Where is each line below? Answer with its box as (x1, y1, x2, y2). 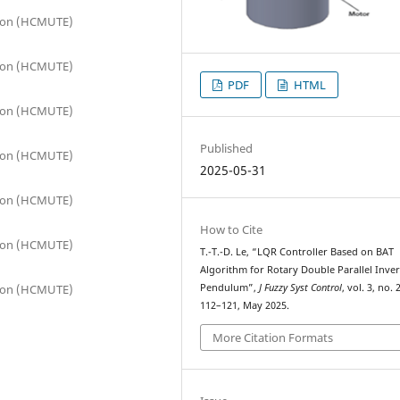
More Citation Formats (212, 329, 334, 346)
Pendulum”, (200, 281, 260, 295)
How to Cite (200, 221, 263, 238)
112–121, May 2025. (200, 299, 290, 312)
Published (200, 140, 254, 157)
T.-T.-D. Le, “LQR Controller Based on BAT (200, 246, 395, 259)
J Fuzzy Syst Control (259, 281, 343, 295)
